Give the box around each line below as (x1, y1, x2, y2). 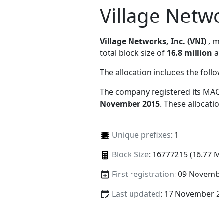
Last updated (111, 188, 160, 199)
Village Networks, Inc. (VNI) (100, 35, 206, 46)
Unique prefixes (111, 129, 171, 140)
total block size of (100, 47, 167, 58)
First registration (111, 168, 174, 179)
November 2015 (100, 98, 160, 109)
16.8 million (167, 47, 212, 58)
